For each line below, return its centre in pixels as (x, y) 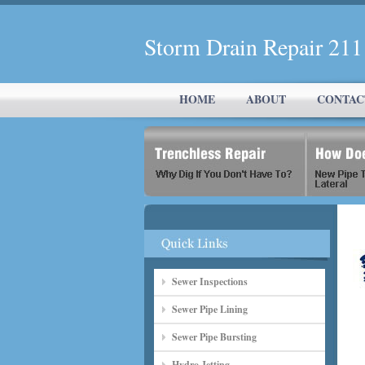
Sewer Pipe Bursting (214, 337)
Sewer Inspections (210, 281)
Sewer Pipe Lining (210, 309)
